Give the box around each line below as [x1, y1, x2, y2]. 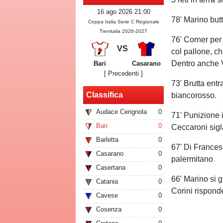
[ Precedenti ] [104, 70, 143, 78]
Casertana [96, 164, 125, 172]
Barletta [96, 136, 118, 144]
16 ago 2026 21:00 [97, 8, 150, 16]
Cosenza [96, 206, 121, 214]
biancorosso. [171, 91, 217, 100]
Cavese [96, 192, 118, 200]
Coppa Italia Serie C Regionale [88, 19, 159, 25]
